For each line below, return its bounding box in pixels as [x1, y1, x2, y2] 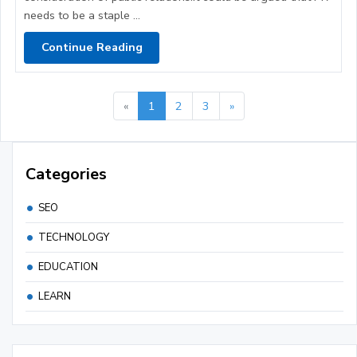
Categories [25, 163, 107, 185]
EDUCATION [38, 259, 98, 274]
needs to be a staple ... [24, 6, 140, 23]
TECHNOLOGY [38, 229, 109, 245]
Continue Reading [41, 39, 143, 56]
